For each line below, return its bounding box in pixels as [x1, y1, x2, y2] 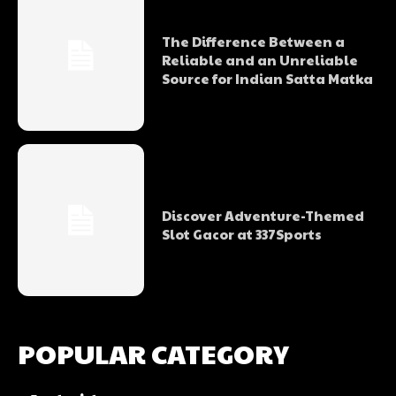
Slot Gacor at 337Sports [161, 224, 322, 243]
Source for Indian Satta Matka [161, 69, 373, 88]
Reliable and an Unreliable [161, 50, 358, 70]
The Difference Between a [161, 32, 345, 51]
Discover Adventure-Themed [161, 205, 364, 225]
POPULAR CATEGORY [18, 334, 289, 371]
